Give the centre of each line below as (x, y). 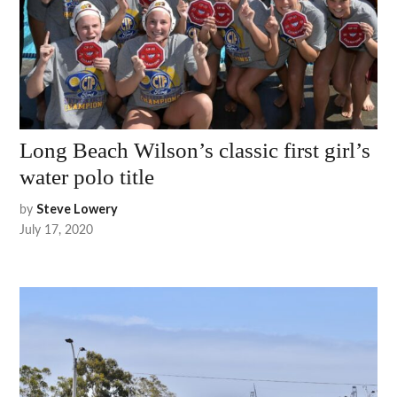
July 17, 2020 (57, 228)
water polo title (87, 176)
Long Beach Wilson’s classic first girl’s (195, 150)
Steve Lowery (78, 208)
